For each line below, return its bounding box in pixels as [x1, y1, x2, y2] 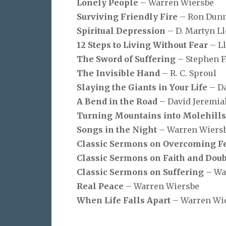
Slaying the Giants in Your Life [77, 82, 209, 92]
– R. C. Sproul [162, 68, 216, 78]
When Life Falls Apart [77, 195, 173, 205]
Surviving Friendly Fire [77, 11, 180, 22]
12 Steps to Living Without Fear [77, 39, 210, 50]
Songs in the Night [77, 124, 159, 135]
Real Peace [77, 181, 126, 191]
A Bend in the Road [77, 96, 159, 106]
